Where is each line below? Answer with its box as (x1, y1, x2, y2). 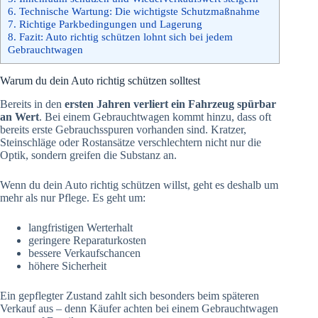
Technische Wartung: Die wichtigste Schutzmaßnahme (16, 4, 260, 17)
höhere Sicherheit (28, 259, 106, 272)
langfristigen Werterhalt (28, 221, 133, 234)
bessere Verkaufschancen (28, 246, 141, 259)
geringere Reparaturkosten (28, 234, 146, 246)
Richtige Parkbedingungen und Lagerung (16, 17, 202, 30)
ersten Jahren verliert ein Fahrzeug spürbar (65, 97, 276, 110)
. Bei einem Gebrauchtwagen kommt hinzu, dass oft (39, 110, 271, 123)
